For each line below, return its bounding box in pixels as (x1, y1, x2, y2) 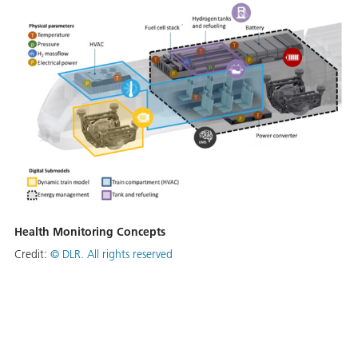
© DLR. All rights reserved (50, 247, 173, 262)
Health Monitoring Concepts (14, 225, 165, 240)
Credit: (14, 247, 50, 262)
